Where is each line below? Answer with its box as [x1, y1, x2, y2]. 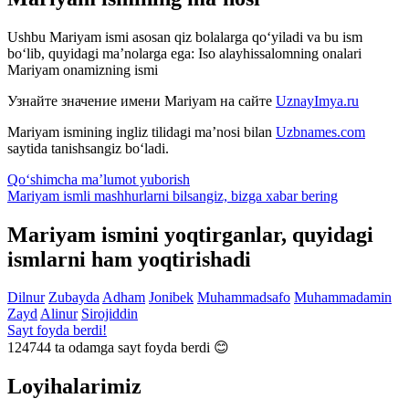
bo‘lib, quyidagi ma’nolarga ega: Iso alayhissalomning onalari [7, 45, 362, 61]
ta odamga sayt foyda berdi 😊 [51, 340, 229, 356]
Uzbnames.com [276, 123, 365, 140]
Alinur [40, 306, 78, 322]
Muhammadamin [294, 289, 392, 306]
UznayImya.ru [276, 92, 359, 109]
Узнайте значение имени [7, 92, 164, 109]
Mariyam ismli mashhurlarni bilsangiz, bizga [7, 187, 266, 204]
